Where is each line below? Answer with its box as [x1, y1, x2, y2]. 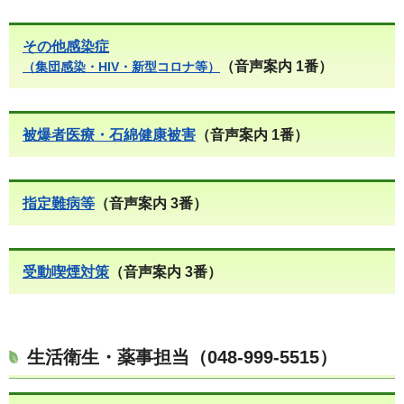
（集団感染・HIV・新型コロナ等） [23, 60, 220, 75]
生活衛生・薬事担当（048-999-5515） [27, 347, 337, 368]
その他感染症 [23, 39, 109, 55]
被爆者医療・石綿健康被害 [23, 127, 196, 143]
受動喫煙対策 [23, 264, 109, 280]
